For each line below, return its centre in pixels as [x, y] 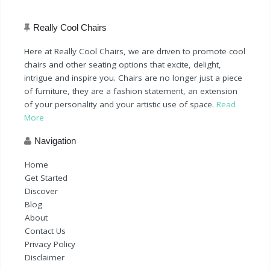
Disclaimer [45, 257]
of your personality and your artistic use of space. [120, 104]
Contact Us [45, 231]
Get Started [46, 177]
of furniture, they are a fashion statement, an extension [131, 91]
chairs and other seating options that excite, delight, [123, 64]
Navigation [55, 140]
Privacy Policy [50, 244]
